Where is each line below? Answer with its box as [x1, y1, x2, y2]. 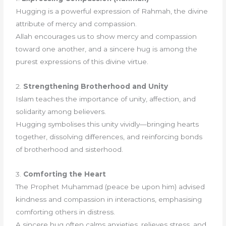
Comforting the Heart [23, 170, 106, 179]
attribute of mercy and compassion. [16, 20, 137, 28]
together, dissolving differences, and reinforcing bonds [16, 133, 203, 141]
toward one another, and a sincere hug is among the [16, 45, 198, 53]
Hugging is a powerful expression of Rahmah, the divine [16, 7, 208, 16]
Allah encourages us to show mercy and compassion [16, 32, 197, 41]
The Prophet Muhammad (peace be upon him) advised [16, 183, 205, 191]
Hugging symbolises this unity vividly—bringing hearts [16, 120, 199, 129]
